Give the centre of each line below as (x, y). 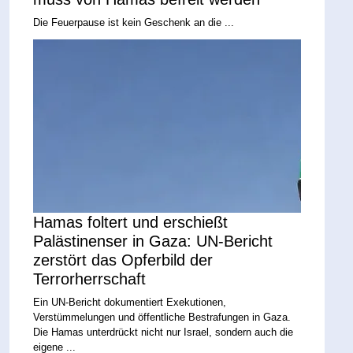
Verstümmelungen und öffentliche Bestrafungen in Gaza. (162, 318)
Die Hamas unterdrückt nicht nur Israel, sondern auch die (163, 333)
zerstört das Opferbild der (123, 260)
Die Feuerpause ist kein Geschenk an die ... (134, 23)
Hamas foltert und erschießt (131, 223)
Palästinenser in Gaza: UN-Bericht (153, 242)
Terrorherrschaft (90, 279)
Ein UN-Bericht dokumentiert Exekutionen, (130, 303)
